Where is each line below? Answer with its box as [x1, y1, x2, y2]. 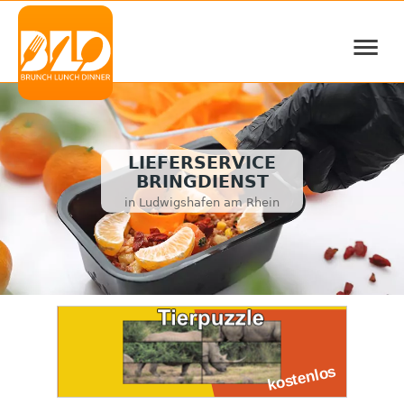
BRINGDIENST [135, 172, 269, 192]
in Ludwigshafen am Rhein [124, 195, 280, 209]
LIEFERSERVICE [128, 153, 276, 173]
